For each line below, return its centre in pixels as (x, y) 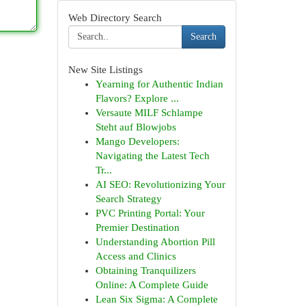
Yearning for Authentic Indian (159, 84)
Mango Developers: (137, 141)
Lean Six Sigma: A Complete (156, 299)
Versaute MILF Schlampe (149, 113)
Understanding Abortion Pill (155, 242)
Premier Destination (137, 227)
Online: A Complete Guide (152, 285)
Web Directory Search (115, 18)
